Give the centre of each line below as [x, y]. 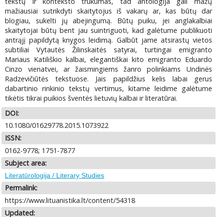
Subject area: [26, 163]
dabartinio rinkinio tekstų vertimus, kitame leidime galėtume [108, 89]
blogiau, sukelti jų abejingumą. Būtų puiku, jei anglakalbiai [108, 21]
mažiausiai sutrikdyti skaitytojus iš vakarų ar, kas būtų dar [108, 11]
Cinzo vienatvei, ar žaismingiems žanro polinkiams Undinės [108, 69]
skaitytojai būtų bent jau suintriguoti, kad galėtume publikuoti [108, 31]
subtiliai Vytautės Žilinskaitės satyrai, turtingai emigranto [108, 50]
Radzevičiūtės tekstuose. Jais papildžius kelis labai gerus [108, 79]
